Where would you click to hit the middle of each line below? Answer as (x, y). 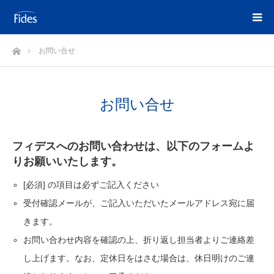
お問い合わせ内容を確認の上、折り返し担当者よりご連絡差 (139, 240)
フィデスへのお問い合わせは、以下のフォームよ (133, 146)
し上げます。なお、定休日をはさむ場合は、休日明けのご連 (139, 258)
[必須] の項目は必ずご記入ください (91, 185)
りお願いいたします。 (67, 161)
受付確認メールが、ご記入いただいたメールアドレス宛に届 (139, 203)
